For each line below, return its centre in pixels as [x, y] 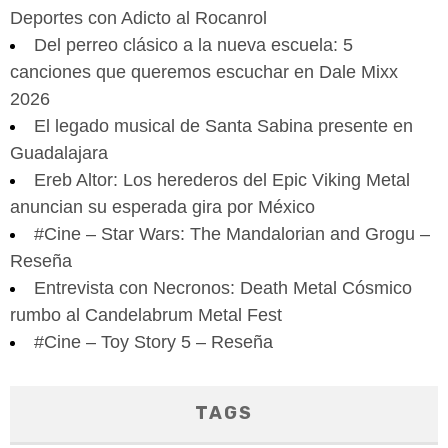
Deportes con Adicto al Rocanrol [138, 17]
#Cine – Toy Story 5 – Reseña [153, 341]
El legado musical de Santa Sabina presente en [223, 125]
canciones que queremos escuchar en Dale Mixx [204, 71]
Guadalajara [59, 152]
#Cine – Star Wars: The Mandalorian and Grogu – [232, 233]
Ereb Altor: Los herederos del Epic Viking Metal [222, 179]
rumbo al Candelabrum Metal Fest [146, 314]
